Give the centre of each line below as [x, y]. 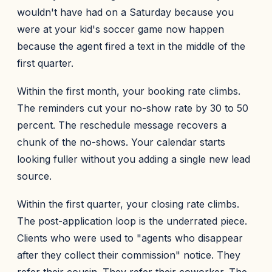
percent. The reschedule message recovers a [122, 125]
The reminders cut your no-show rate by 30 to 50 [133, 108]
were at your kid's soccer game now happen [121, 29]
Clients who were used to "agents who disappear [130, 238]
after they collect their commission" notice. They [129, 255]
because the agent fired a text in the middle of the [131, 46]
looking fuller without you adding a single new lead [134, 159]
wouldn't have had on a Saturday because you [125, 12]
